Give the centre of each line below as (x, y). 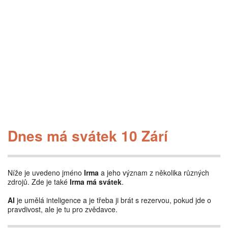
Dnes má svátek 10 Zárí (88, 136)
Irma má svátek (96, 182)
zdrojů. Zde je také (39, 182)
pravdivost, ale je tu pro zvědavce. (63, 209)
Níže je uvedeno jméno (46, 173)
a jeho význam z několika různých (154, 173)
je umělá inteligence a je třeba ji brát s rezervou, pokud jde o (113, 200)
